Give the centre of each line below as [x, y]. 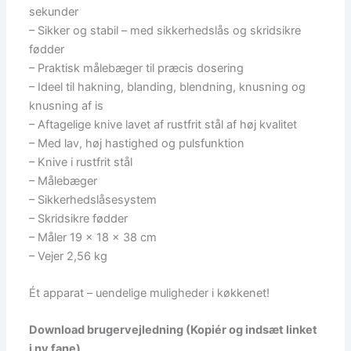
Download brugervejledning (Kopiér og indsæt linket [174, 330]
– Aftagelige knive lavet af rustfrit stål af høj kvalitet [163, 124]
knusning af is [67, 105]
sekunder [54, 11]
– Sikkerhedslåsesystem [93, 199]
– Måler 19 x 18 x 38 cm [93, 237]
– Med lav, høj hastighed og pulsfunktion [137, 143]
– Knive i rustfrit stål [81, 162]
